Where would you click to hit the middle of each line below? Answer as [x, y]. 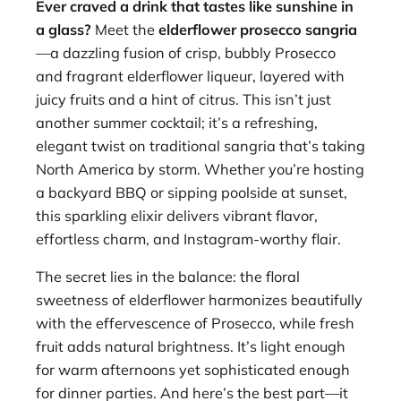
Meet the [125, 30]
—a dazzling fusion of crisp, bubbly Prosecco [186, 53]
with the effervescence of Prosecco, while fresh [195, 324]
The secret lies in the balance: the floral [168, 277]
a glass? [64, 30]
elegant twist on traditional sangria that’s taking [200, 146]
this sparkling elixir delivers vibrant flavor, [177, 216]
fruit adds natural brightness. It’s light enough [191, 347]
